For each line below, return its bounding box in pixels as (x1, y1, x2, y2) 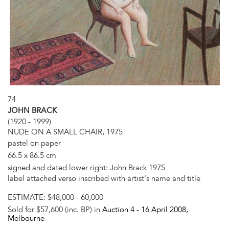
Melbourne (8, 214, 44, 223)
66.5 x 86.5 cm (8, 150, 56, 160)
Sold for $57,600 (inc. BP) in (8, 205, 102, 215)
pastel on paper (8, 138, 61, 148)
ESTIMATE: (8, 193, 48, 202)
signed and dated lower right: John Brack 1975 (8, 163, 165, 172)
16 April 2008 (141, 205, 186, 215)
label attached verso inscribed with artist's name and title (8, 173, 200, 183)
